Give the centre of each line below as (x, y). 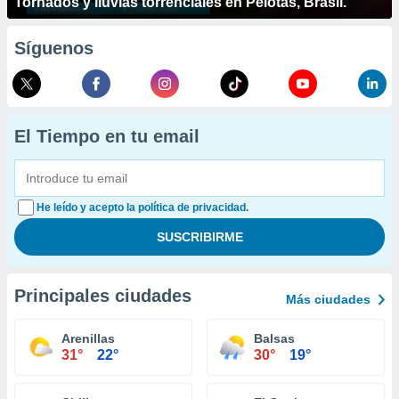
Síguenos (54, 48)
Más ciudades (328, 299)
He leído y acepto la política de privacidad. (142, 208)
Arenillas (88, 338)
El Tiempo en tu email (107, 136)
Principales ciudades (103, 296)
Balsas (274, 338)
